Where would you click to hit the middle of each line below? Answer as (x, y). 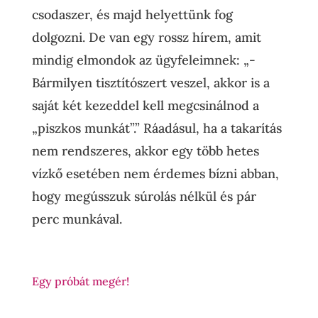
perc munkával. (77, 219)
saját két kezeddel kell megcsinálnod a (145, 105)
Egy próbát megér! (80, 281)
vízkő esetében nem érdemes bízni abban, (155, 174)
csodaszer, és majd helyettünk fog (132, 15)
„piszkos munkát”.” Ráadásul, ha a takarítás (157, 128)
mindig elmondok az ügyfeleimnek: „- (143, 60)
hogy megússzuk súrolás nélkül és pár (144, 196)
